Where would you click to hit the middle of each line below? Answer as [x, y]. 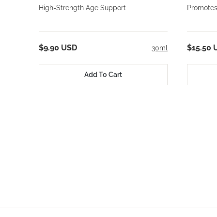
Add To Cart [103, 74]
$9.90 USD [58, 48]
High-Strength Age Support [82, 8]
